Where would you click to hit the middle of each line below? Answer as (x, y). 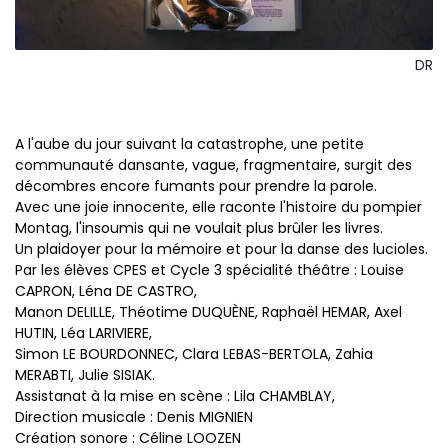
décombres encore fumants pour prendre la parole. (196, 186)
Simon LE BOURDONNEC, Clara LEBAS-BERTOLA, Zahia (194, 354)
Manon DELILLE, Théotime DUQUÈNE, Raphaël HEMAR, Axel (208, 312)
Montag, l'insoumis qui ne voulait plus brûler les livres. (199, 228)
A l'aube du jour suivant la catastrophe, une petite (189, 144)
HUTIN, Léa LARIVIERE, (83, 333)
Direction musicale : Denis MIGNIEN (134, 417)
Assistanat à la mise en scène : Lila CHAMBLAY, (175, 396)
